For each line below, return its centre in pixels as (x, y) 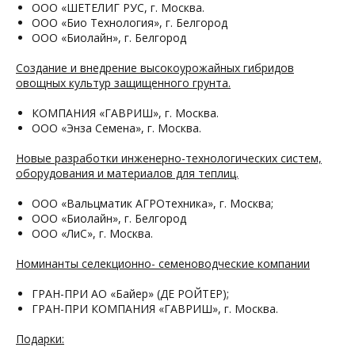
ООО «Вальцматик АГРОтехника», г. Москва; (153, 203)
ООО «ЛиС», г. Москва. (92, 233)
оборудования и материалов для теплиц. (127, 173)
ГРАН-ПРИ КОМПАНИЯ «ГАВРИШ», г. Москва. (155, 309)
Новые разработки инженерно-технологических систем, (169, 158)
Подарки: (40, 339)
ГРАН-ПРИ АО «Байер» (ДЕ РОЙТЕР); (130, 294)
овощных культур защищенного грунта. (123, 83)
